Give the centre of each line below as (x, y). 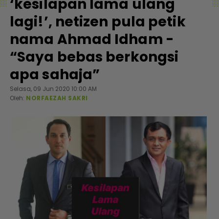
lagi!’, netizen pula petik (98, 22)
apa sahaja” (55, 75)
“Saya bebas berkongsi (94, 57)
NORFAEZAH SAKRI (57, 98)
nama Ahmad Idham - (92, 39)
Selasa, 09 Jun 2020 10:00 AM (53, 89)
